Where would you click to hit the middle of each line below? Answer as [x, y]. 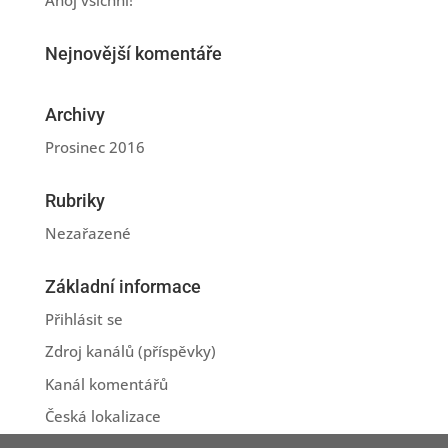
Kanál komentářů [106, 383]
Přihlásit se [83, 318]
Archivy [74, 114]
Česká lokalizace [102, 416]
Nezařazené [87, 232]
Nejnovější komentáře [133, 53]
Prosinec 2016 [94, 146]
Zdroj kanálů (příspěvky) [130, 351]
